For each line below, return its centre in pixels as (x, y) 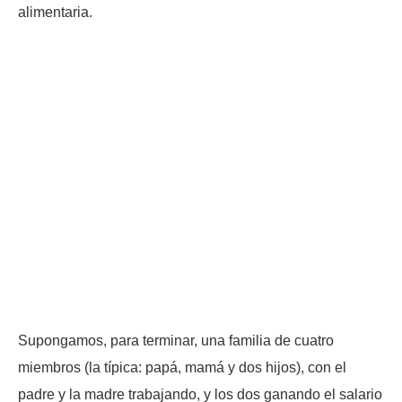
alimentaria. (55, 12)
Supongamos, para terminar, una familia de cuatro (176, 340)
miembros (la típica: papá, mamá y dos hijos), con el (182, 367)
